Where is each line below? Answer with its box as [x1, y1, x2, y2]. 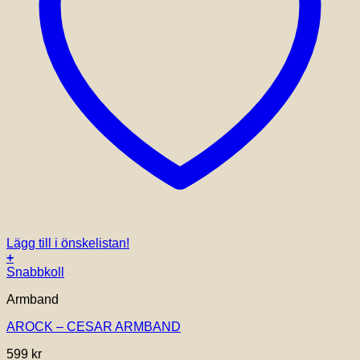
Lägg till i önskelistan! [6, 236, 129, 251]
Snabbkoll [6, 265, 64, 280]
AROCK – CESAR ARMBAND [6, 320, 181, 334]
